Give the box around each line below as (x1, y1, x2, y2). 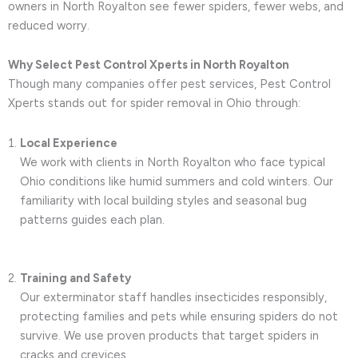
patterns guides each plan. (20, 212, 165, 227)
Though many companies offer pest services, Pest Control (8, 77, 331, 92)
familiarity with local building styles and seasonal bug (20, 193, 307, 208)
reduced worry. (8, 18, 89, 33)
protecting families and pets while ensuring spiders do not (20, 309, 338, 324)
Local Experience (20, 135, 117, 150)
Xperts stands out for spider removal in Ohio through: (8, 96, 300, 111)
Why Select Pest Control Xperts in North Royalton (8, 58, 289, 73)
